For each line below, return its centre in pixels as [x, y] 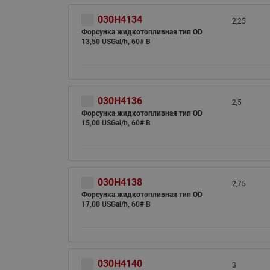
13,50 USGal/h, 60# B [116, 42]
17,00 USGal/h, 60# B [116, 204]
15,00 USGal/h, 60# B [116, 123]
